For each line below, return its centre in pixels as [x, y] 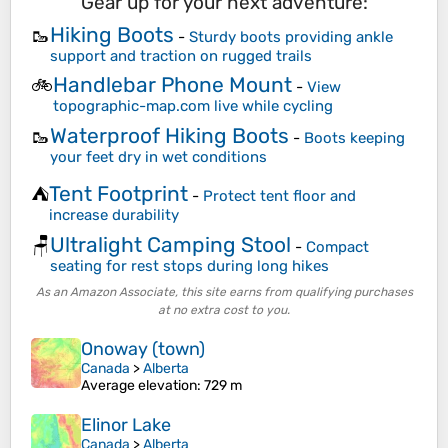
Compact [337, 246]
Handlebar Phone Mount [172, 85]
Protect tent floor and [279, 196]
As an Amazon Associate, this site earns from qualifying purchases [224, 292]
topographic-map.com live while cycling [193, 106]
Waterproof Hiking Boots [169, 135]
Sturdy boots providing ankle [291, 36]
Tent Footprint [118, 194]
